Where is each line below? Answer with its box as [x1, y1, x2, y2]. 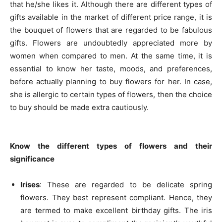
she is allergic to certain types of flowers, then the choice [10, 90, 212, 99]
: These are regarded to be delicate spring [40, 180, 212, 189]
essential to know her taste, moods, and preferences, [10, 64, 212, 73]
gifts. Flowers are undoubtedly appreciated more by [10, 38, 212, 48]
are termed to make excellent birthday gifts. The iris [20, 206, 212, 215]
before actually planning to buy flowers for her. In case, [10, 77, 212, 86]
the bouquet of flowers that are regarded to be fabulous [10, 25, 212, 35]
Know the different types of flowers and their [10, 141, 212, 151]
